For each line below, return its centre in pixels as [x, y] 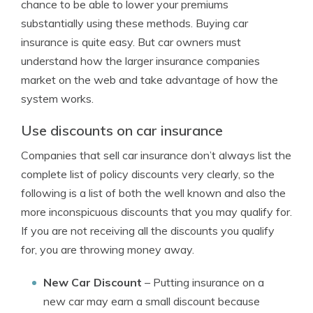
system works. [57, 99]
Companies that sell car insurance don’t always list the [156, 155]
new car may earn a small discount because [152, 301]
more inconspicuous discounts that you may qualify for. [156, 212]
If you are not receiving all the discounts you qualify [148, 231]
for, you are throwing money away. [108, 249]
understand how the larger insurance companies [140, 61]
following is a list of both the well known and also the [153, 193]
